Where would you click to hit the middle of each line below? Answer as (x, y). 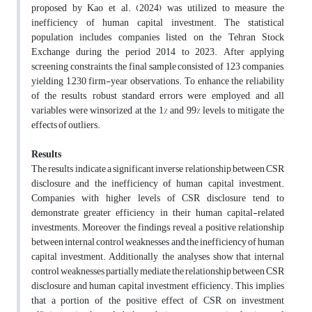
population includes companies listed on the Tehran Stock (158, 38)
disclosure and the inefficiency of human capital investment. (158, 184)
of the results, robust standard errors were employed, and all (158, 96)
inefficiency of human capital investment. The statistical (158, 23)
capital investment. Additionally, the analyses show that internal (158, 257)
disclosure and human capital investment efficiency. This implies (158, 286)
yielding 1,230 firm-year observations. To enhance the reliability (158, 81)
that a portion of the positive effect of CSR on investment (158, 301)
